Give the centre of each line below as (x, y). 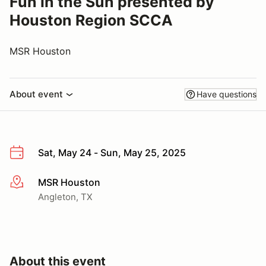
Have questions (227, 94)
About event (36, 94)
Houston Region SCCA (91, 20)
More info (31, 183)
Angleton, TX (65, 197)
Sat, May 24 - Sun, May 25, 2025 (112, 153)
